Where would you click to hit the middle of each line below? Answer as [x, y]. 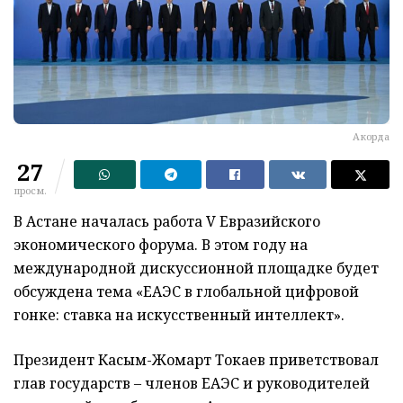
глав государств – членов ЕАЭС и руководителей [192, 384]
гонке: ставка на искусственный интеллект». [179, 315]
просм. [30, 191]
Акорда [371, 137]
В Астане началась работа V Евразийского [167, 222]
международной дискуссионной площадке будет [196, 269]
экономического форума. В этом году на [161, 245]
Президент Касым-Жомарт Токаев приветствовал [196, 360]
